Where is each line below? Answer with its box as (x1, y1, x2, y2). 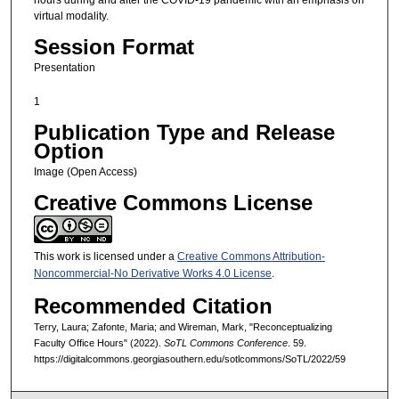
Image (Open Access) (33, 166, 137, 179)
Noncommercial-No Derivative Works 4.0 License (33, 267, 272, 281)
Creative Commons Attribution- (176, 250, 325, 264)
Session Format (33, 35, 194, 60)
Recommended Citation (33, 293, 273, 318)
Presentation (33, 61, 95, 75)
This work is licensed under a (33, 250, 177, 264)
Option (33, 139, 104, 164)
